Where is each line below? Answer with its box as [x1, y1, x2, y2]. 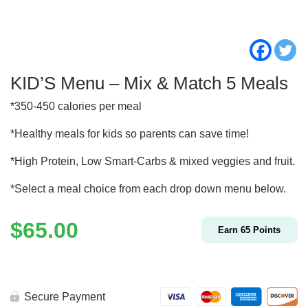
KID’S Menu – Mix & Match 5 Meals [10, 73, 288, 94]
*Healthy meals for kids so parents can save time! [10, 128, 249, 140]
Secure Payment [24, 291, 105, 303]
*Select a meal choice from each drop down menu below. [10, 183, 286, 195]
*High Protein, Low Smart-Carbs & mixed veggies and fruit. [10, 155, 295, 168]
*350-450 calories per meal [10, 100, 142, 113]
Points [250, 225, 280, 236]
